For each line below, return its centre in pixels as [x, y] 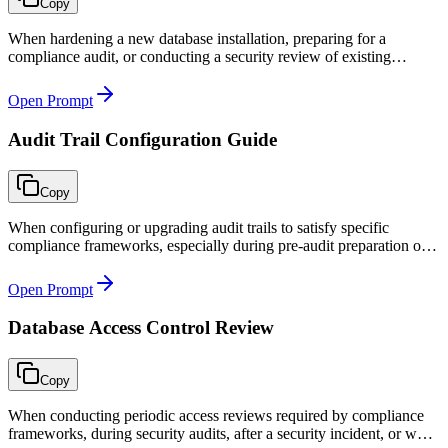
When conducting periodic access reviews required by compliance [216, 416]
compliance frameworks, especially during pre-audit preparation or [217, 245]
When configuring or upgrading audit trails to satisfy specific [198, 227]
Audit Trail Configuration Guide [142, 139]
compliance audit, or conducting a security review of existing [199, 57]
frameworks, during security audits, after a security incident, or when [224, 434]
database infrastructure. [80, 75]
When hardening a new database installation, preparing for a [197, 39]
